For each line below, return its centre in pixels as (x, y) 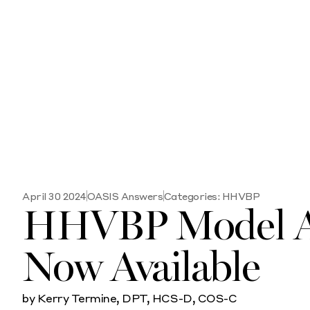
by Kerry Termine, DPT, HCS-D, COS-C (130, 298)
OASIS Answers (125, 196)
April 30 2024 (54, 196)
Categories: (192, 196)
